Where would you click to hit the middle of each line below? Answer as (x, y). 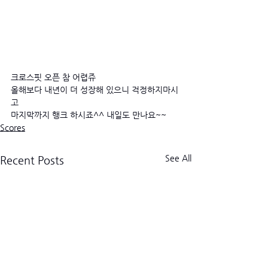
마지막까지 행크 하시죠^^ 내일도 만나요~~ (89, 115)
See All (178, 158)
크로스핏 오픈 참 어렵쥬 (53, 77)
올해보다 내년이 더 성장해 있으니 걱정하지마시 (95, 89)
